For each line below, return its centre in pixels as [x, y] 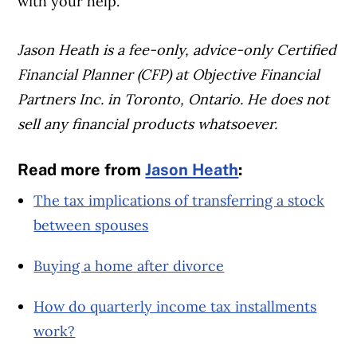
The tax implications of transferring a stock [179, 200]
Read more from [82, 170]
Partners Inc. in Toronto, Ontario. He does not [174, 100]
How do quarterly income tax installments [175, 306]
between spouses [91, 225]
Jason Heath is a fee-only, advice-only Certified [177, 50]
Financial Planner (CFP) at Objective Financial [169, 75]
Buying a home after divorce [129, 265]
